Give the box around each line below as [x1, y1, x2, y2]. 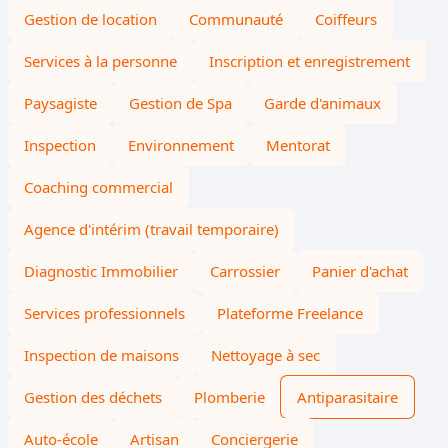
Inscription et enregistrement [209, 51, 410, 71]
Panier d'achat [312, 261, 408, 281]
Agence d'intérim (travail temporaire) [24, 219, 279, 239]
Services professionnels [24, 303, 185, 323]
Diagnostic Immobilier [24, 261, 178, 281]
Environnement [128, 135, 234, 155]
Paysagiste [24, 93, 97, 113]
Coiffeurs [315, 9, 377, 29]
